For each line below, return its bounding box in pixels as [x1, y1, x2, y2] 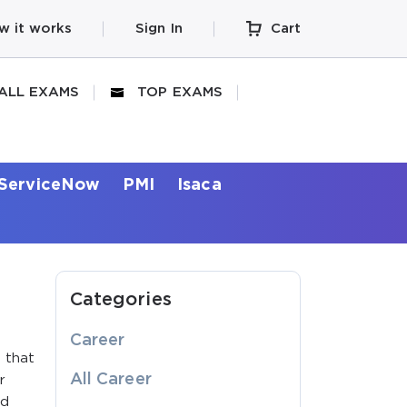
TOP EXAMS [137, 86, 223, 98]
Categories [70, 291, 172, 308]
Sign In [135, 22, 183, 35]
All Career [70, 372, 152, 387]
